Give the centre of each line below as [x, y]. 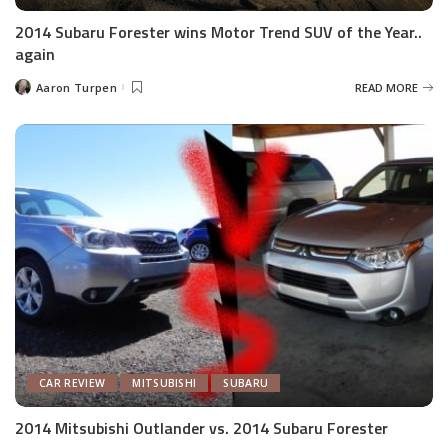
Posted [34, 91]
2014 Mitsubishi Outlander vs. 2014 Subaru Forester [201, 427]
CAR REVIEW [72, 382]
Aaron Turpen [76, 87]
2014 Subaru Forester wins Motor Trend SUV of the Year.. [218, 32]
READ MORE [386, 87]
